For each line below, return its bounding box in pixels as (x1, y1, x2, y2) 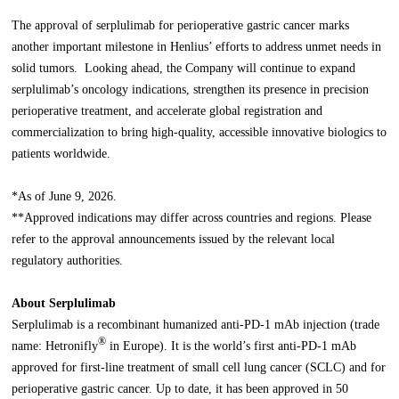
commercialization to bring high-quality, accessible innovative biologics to (12, 126, 387, 140)
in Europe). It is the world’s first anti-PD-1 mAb (106, 339, 357, 354)
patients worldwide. (12, 147, 111, 161)
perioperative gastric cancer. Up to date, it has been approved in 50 (12, 382, 349, 396)
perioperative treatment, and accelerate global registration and (12, 104, 323, 118)
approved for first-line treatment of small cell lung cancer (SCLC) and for (12, 361, 387, 375)
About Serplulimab (12, 297, 117, 311)
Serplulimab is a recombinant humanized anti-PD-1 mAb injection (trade (12, 318, 380, 332)
